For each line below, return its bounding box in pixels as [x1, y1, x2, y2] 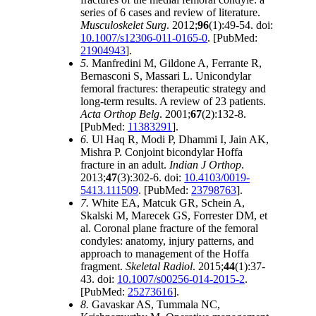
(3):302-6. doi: [117, 171, 185, 184]
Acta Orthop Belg [80, 108, 160, 121]
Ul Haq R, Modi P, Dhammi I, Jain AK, [92, 133, 269, 146]
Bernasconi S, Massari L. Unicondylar [80, 70, 252, 83]
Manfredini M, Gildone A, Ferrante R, [92, 57, 262, 70]
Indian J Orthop [169, 159, 242, 171]
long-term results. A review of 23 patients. [80, 95, 267, 108]
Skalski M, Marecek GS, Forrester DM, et [80, 209, 268, 222]
